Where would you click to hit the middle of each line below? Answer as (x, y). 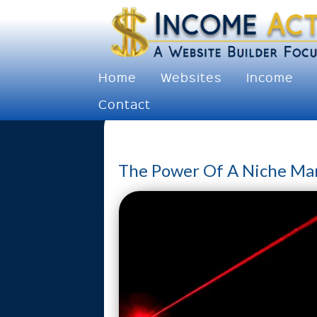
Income (270, 77)
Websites (191, 77)
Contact (125, 104)
